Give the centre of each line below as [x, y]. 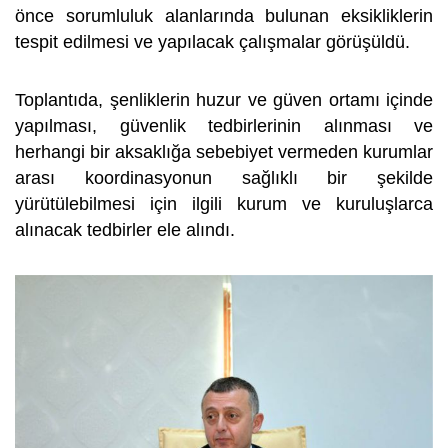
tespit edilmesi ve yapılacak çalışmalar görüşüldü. [215, 42]
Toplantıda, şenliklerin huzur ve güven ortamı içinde [224, 100]
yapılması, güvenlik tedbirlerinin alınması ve [224, 126]
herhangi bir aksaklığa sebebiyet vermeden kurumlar [224, 152]
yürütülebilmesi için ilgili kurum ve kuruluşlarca [224, 204]
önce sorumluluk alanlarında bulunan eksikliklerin [224, 16]
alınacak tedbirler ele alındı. [127, 230]
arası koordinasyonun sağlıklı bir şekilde [224, 178]
